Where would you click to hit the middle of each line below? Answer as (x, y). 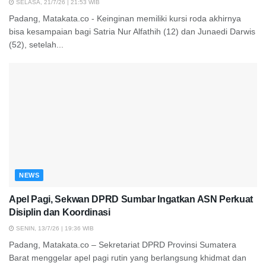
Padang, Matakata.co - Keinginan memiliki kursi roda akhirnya (125, 19)
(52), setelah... (36, 45)
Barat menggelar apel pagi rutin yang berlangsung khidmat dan (128, 258)
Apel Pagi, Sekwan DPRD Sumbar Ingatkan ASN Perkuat (131, 199)
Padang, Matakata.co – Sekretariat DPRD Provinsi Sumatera (123, 245)
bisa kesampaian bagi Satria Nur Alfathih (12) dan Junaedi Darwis (132, 32)
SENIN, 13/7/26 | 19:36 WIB (54, 229)
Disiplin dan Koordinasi (60, 213)
